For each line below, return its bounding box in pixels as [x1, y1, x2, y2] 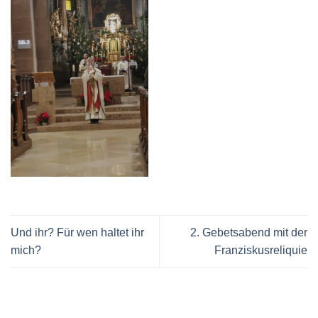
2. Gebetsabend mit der [190, 226, 307, 239]
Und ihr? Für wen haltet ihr [11, 226, 144, 239]
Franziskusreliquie [214, 244, 307, 257]
